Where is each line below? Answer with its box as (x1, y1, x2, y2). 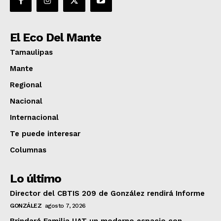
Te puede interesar (10, 129, 80, 139)
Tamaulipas (10, 48, 53, 57)
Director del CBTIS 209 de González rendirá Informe (10, 189, 205, 198)
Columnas (10, 146, 46, 155)
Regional (10, 80, 42, 90)
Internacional (10, 113, 59, 122)
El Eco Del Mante (10, 31, 101, 45)
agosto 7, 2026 (44, 202, 86, 210)
